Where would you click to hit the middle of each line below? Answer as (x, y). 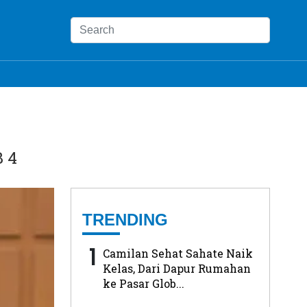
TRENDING (125, 219)
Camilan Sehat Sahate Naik (177, 253)
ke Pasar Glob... (143, 283)
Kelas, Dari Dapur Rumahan (176, 268)
